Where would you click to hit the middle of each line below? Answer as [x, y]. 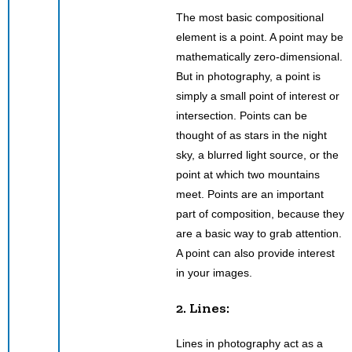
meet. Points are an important [250, 194]
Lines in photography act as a [249, 343]
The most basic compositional [250, 17]
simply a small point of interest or [258, 95]
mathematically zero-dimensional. [259, 56]
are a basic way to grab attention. [259, 233]
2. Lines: [203, 308]
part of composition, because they [260, 213]
